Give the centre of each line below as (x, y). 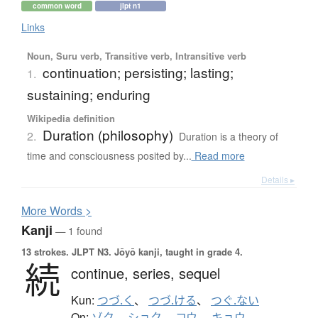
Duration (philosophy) (108, 134)
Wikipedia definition (71, 118)
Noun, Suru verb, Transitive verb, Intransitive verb (136, 55)
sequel (199, 273)
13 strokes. (45, 251)
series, (156, 273)
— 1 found (77, 230)
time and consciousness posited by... (109, 155)
